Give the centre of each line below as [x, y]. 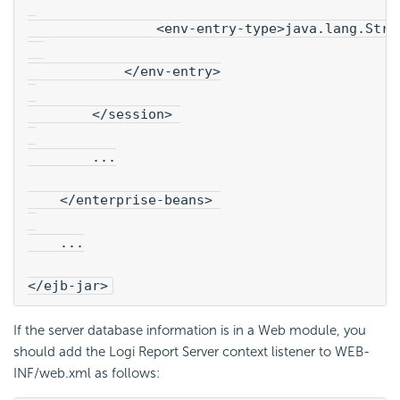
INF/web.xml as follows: [87, 373]
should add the [61, 351]
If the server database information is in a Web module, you [190, 330]
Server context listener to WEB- [274, 351]
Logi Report [144, 351]
